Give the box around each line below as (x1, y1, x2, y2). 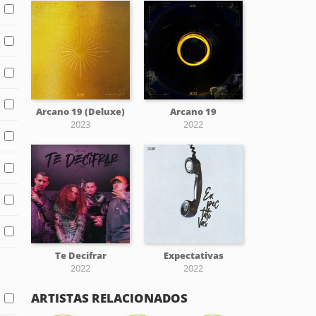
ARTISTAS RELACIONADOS (31, 290, 188, 306)
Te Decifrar (54, 249, 107, 262)
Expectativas (163, 249, 224, 262)
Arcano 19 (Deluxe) (36, 105, 125, 118)
